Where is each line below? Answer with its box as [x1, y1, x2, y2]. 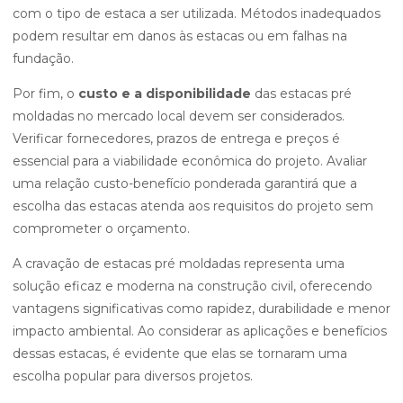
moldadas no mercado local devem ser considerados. [13, 108, 345, 124]
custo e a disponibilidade [78, 85, 251, 102]
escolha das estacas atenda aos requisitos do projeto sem [13, 198, 373, 214]
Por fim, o [13, 85, 78, 102]
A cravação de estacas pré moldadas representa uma [13, 255, 345, 272]
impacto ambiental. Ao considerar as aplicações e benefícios [13, 323, 387, 339]
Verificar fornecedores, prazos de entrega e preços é [13, 130, 340, 147]
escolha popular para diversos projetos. [13, 368, 253, 384]
